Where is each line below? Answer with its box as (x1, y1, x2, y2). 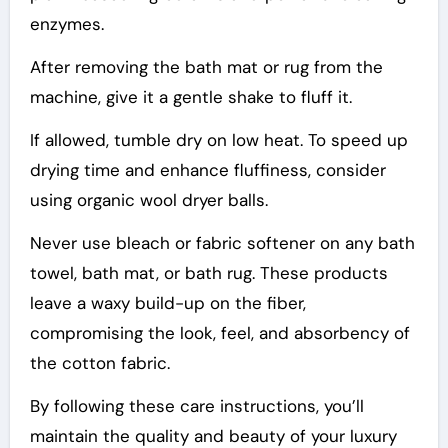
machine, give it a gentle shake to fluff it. (29, 85, 352, 108)
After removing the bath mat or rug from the (29, 55, 383, 78)
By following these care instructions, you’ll (29, 394, 364, 417)
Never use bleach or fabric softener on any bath (29, 231, 415, 254)
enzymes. (29, 12, 104, 35)
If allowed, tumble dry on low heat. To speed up (29, 128, 408, 151)
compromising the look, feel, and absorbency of (29, 321, 410, 344)
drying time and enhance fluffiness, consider (29, 158, 386, 181)
